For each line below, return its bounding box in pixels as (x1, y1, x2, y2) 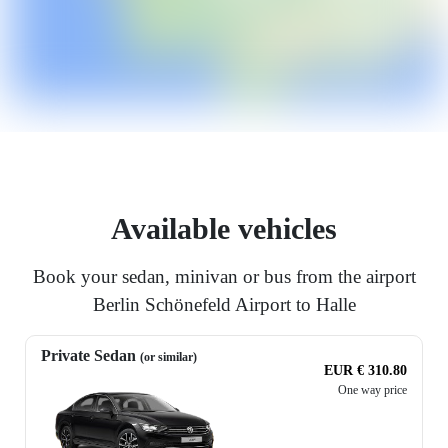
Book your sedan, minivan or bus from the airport (32, 266, 416, 288)
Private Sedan (41, 347, 140, 365)
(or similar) (140, 350, 197, 365)
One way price (338, 383, 407, 398)
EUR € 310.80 (324, 363, 407, 379)
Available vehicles (111, 212, 337, 246)
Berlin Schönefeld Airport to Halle (92, 294, 356, 316)
